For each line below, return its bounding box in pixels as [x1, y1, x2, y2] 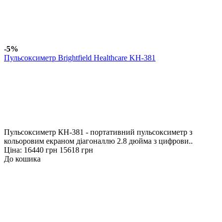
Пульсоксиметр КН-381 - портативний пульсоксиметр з [4, 127, 192, 136]
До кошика [4, 154, 41, 163]
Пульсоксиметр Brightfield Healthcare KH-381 [4, 53, 156, 62]
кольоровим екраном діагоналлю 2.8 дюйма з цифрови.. [4, 136, 193, 145]
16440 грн [24, 145, 57, 154]
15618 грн [59, 145, 93, 154]
